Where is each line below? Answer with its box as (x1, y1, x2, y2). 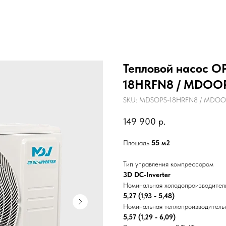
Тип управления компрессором (123, 160, 213, 168)
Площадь (123, 139, 151, 147)
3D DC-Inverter (123, 171, 171, 179)
